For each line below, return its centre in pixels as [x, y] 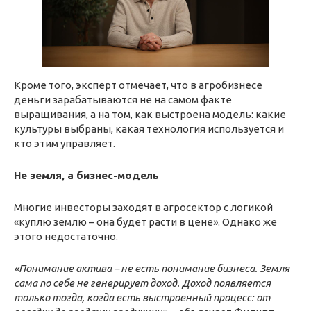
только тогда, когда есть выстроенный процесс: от [142, 298]
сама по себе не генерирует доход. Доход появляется [142, 283]
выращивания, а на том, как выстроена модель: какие [150, 115]
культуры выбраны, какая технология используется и [149, 129]
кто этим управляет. [65, 144]
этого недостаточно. [66, 237]
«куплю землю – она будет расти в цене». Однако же [145, 222]
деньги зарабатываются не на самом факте [123, 100]
